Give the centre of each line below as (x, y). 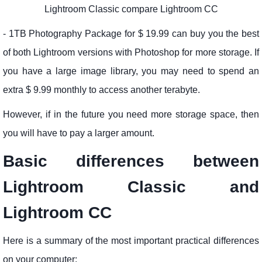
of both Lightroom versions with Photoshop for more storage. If (131, 53)
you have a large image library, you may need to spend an (131, 71)
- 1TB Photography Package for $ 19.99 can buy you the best (131, 34)
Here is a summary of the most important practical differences (131, 241)
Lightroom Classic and (131, 187)
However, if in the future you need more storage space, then (131, 115)
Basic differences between (131, 161)
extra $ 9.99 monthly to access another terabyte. (103, 90)
